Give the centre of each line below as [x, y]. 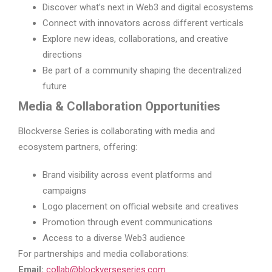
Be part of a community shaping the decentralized [142, 71]
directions [62, 55]
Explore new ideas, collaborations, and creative [135, 39]
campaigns [64, 191]
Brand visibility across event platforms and [127, 175]
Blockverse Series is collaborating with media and [117, 131]
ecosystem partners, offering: [78, 147]
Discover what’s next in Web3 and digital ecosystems [148, 8]
